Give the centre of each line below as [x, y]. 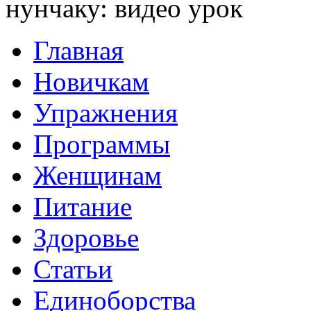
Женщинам [98, 176]
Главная [78, 51]
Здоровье [86, 238]
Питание [83, 207]
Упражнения [106, 113]
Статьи [73, 269]
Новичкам [91, 82]
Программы [102, 144]
